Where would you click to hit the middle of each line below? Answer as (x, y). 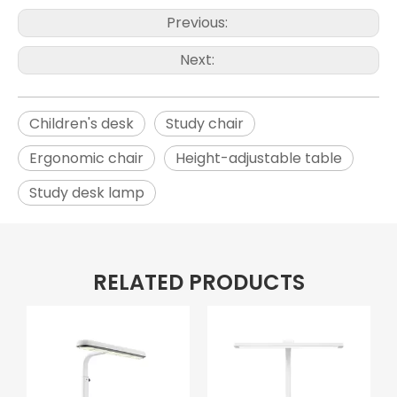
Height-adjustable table (259, 159)
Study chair (205, 124)
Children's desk (82, 124)
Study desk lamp (87, 193)
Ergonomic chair (86, 159)
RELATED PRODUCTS (198, 283)
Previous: (198, 23)
